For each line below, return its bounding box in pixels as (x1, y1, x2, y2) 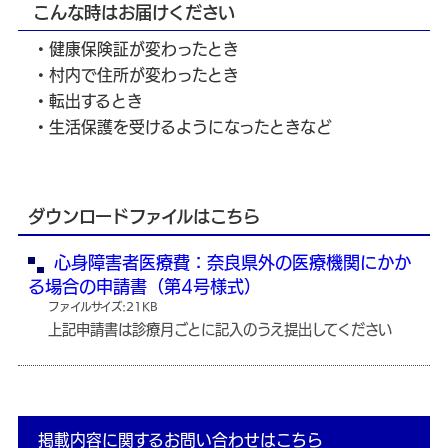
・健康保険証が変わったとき (33, 41, 239, 58)
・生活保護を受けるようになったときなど (33, 119, 332, 136)
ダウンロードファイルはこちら (28, 208, 260, 226)
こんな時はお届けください (33, 4, 235, 22)
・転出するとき (33, 93, 143, 110)
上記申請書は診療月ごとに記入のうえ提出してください (48, 322, 392, 338)
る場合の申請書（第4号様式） (28, 278, 261, 296)
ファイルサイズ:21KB (48, 301, 158, 313)
